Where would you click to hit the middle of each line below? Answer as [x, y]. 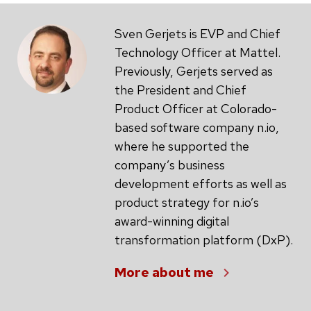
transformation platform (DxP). [204, 239]
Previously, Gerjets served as [194, 71]
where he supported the [182, 146]
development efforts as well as [201, 183]
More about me [164, 272]
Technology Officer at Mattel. [197, 52]
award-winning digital [172, 221]
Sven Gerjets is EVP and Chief [197, 33]
